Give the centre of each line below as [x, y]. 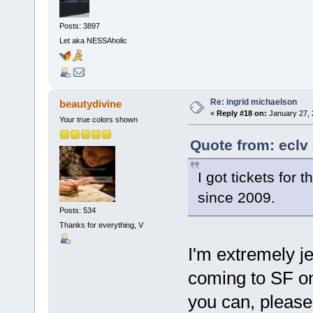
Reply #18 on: [241, 114]
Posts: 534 [77, 210]
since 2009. [236, 198]
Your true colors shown [98, 120]
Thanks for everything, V [101, 225]
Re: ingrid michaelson [253, 102]
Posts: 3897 [79, 26]
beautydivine [91, 104]
